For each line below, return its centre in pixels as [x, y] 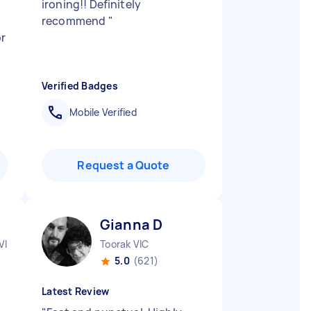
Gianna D [132, 225]
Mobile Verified [103, 112]
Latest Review [76, 291]
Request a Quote [124, 165]
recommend [75, 21]
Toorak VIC [125, 244]
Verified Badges [80, 86]
